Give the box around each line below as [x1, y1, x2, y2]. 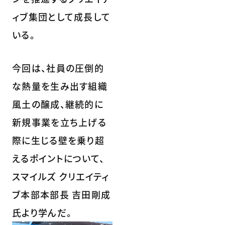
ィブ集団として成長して [12, 10, 111, 23]
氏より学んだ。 [12, 205, 72, 219]
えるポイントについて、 [12, 151, 105, 165]
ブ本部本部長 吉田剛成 [12, 187, 111, 201]
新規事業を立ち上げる [12, 115, 106, 129]
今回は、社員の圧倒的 [12, 61, 104, 74]
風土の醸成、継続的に [12, 97, 103, 110]
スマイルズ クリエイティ [12, 169, 109, 183]
